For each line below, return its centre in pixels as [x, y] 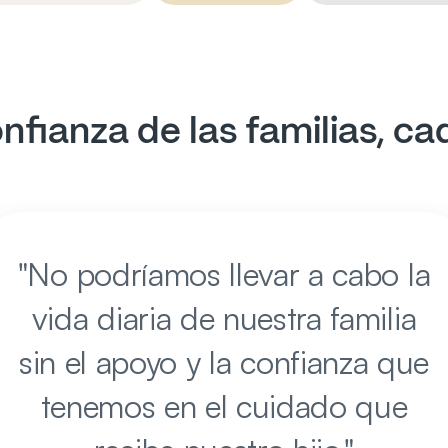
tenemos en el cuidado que [224, 406]
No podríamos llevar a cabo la [229, 274]
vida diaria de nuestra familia [224, 318]
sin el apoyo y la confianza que [224, 362]
